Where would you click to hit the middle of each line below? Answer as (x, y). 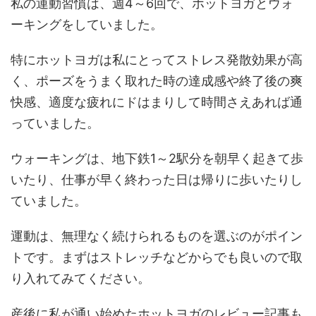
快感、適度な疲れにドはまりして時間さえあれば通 (157, 102)
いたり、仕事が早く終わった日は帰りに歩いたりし (157, 180)
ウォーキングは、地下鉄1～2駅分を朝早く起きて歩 (157, 159)
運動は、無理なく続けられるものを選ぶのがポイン (157, 236)
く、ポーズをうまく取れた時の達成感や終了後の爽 (157, 81)
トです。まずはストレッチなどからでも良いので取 (157, 257)
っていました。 (55, 123)
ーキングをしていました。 (87, 25)
